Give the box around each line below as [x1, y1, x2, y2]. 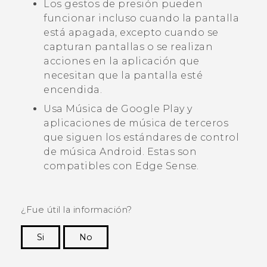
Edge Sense [135, 160, 197, 172]
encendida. [44, 84, 102, 96]
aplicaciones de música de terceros [44, 117, 228, 129]
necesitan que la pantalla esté [44, 70, 203, 82]
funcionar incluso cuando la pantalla [44, 13, 239, 24]
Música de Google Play [66, 103, 185, 115]
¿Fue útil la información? [21, 204, 132, 216]
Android [100, 146, 142, 158]
